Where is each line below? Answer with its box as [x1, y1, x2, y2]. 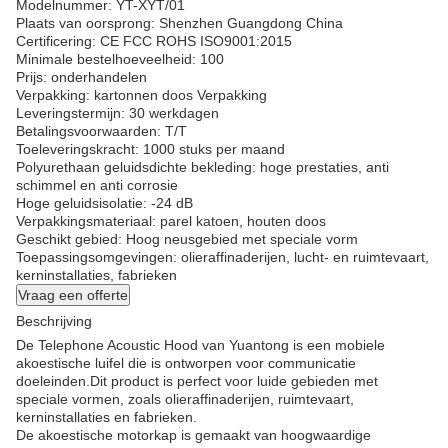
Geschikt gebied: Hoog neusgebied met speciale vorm [16, 231, 358, 247]
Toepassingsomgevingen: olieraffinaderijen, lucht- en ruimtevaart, [16, 249, 429, 265]
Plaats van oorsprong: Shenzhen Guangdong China [16, 15, 343, 31]
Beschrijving [16, 313, 92, 329]
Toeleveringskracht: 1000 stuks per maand [16, 141, 285, 157]
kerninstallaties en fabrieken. [16, 409, 197, 425]
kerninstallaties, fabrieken [16, 267, 177, 283]
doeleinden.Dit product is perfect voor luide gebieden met [16, 373, 378, 389]
